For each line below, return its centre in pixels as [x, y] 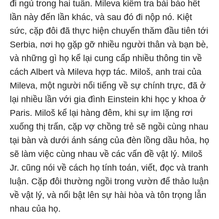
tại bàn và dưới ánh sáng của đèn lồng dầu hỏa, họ [109, 140]
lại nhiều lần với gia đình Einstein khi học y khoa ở [108, 99]
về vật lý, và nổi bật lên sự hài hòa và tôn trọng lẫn [108, 195]
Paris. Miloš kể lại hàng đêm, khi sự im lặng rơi [101, 113]
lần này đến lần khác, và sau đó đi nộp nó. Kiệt [101, 17]
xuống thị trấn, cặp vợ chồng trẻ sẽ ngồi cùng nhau [109, 127]
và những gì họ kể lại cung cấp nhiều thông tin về [106, 58]
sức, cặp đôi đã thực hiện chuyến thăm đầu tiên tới [109, 31]
